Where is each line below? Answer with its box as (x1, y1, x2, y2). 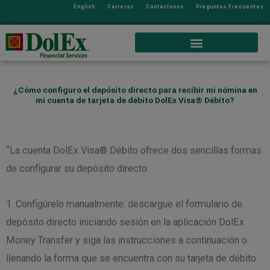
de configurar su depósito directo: (6, 162, 149, 174)
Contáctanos (146, 4, 184, 10)
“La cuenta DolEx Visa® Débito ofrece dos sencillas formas (6, 144, 262, 156)
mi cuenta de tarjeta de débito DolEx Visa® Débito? (36, 95, 234, 105)
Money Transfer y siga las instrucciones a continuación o (6, 234, 247, 246)
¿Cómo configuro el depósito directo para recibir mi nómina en (13, 84, 257, 95)
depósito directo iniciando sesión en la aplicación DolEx (6, 216, 244, 228)
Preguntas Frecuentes (196, 4, 264, 10)
